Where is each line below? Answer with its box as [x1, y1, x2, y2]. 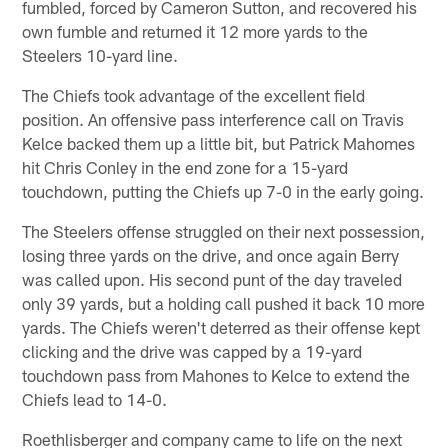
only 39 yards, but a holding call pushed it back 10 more [22, 292, 426, 313]
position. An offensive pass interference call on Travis [22, 108, 405, 129]
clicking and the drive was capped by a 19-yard [22, 340, 363, 361]
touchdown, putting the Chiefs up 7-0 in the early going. [22, 180, 425, 201]
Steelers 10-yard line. [22, 44, 179, 65]
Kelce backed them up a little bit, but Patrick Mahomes [22, 132, 416, 153]
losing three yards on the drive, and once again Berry [22, 244, 400, 265]
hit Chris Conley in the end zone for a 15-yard [22, 156, 349, 177]
